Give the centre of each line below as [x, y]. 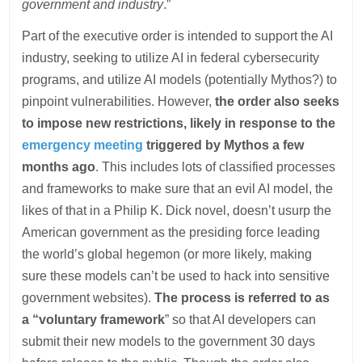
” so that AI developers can [241, 320]
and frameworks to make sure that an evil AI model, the [178, 189]
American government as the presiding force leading [171, 232]
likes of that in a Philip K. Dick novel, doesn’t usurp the [177, 210]
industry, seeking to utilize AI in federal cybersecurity [171, 58]
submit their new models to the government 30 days [169, 341]
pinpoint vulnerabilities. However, [119, 101]
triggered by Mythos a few [224, 145]
